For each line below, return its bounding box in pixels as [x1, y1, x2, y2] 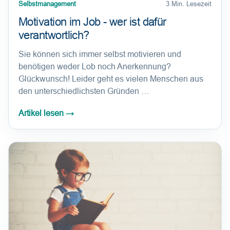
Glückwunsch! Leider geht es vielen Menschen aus [18, 74, 203, 83]
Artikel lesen [18, 109, 66, 118]
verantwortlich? [18, 29, 89, 42]
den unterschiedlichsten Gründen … [18, 87, 149, 95]
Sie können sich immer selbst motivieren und [18, 50, 181, 59]
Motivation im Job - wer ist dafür [18, 15, 166, 28]
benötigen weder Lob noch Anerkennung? [18, 62, 171, 71]
